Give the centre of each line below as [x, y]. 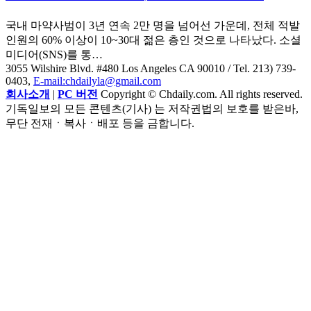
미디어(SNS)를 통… [54, 54]
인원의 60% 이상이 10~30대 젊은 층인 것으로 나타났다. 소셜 [153, 40]
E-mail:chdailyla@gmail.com [97, 81]
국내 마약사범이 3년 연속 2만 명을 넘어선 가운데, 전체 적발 [153, 25]
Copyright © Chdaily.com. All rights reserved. [200, 94]
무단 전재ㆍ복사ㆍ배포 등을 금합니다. [100, 123]
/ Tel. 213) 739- [260, 68]
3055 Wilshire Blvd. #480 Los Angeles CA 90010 [115, 68]
